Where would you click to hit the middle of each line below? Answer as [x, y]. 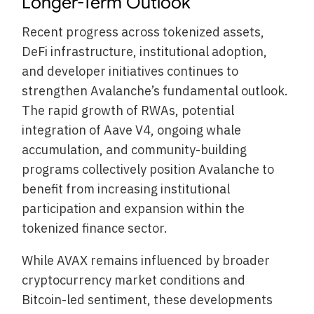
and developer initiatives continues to [130, 71]
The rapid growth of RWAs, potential [128, 111]
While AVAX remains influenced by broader [146, 261]
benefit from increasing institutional [126, 189]
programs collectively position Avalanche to [148, 170]
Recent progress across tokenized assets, [143, 32]
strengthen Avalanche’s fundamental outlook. [155, 91]
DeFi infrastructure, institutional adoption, [145, 52]
